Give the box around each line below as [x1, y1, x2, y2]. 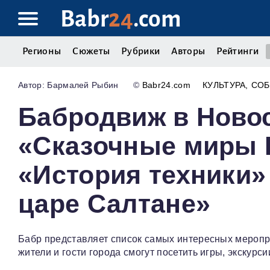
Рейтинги [216, 46, 259, 57]
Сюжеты [72, 46, 110, 57]
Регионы [22, 46, 61, 57]
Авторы [171, 46, 206, 57]
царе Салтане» [18, 189, 211, 219]
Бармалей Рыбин [47, 80, 119, 90]
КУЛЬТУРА [202, 80, 246, 90]
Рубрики [121, 46, 160, 57]
